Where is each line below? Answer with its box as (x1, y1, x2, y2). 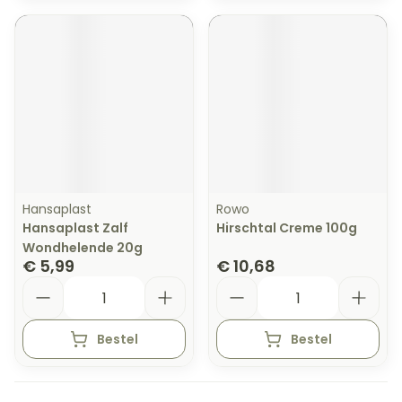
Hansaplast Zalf (22, 219, 128, 237)
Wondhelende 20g (22, 239, 143, 257)
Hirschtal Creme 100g (216, 219, 357, 237)
